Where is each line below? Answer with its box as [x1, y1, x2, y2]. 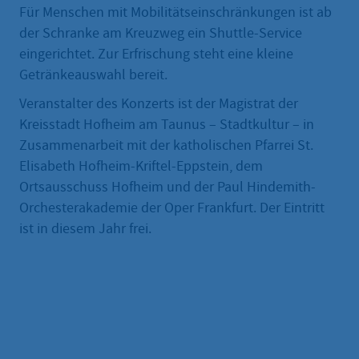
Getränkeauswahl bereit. [19, 66, 171, 84]
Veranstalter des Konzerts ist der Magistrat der [19, 95, 298, 113]
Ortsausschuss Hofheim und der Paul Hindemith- [19, 178, 316, 196]
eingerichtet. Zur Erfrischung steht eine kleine [19, 45, 293, 63]
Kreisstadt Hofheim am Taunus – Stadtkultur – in [19, 115, 314, 134]
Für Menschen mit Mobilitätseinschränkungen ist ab [19, 3, 332, 22]
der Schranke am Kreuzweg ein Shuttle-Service [19, 24, 302, 42]
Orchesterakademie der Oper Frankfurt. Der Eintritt [19, 199, 325, 217]
